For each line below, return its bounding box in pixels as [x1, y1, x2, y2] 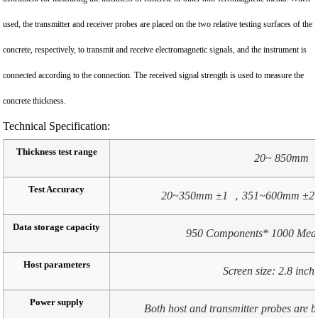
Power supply [29, 297, 84, 307]
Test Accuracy [28, 184, 85, 194]
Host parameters [23, 259, 90, 270]
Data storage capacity [13, 221, 101, 232]
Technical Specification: [3, 119, 111, 132]
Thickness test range [16, 146, 97, 157]
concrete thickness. [3, 95, 67, 106]
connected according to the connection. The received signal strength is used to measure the [3, 70, 305, 80]
